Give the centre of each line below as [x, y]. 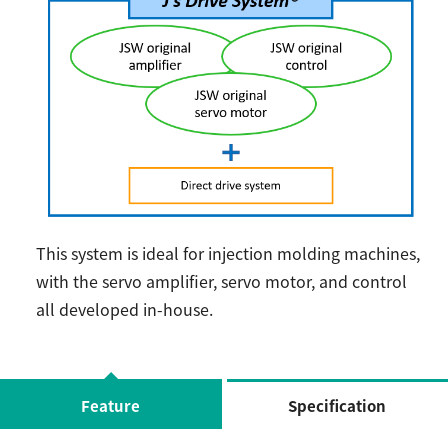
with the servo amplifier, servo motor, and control [222, 280]
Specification [337, 405]
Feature [111, 405]
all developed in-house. [125, 308]
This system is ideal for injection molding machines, [228, 252]
